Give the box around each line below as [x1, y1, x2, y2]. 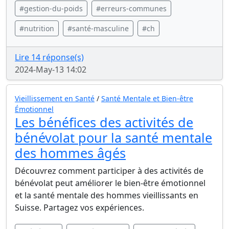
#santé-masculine [67, 24, 129, 33]
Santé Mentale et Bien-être [101, 94, 193, 103]
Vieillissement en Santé [15, 94, 95, 103]
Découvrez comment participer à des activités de [15, 165, 203, 176]
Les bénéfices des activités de [15, 113, 193, 131]
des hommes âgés [15, 144, 126, 162]
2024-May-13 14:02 [15, 64, 86, 75]
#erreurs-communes [96, 4, 167, 13]
